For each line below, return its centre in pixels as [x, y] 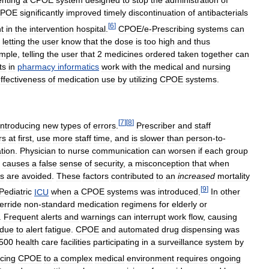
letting [14, 41]
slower [152, 138]
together [217, 54]
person [199, 138]
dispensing [202, 230]
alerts [51, 217]
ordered [160, 54]
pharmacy [36, 66]
